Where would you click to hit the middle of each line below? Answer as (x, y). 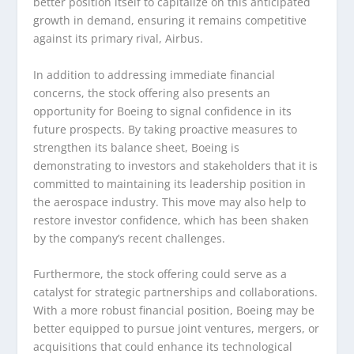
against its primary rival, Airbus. (119, 39)
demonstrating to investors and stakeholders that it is (176, 165)
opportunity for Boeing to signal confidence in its (163, 111)
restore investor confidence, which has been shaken (171, 220)
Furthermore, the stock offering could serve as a (160, 273)
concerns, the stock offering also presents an (152, 92)
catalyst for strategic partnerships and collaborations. (176, 292)
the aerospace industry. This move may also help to (170, 201)
